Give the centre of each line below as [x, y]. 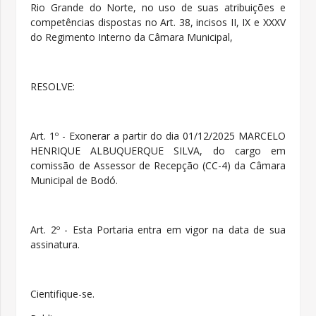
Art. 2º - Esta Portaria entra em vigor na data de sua [158, 229]
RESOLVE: [53, 86]
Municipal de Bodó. [74, 180]
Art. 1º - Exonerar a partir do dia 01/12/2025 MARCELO [158, 135]
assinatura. [55, 244]
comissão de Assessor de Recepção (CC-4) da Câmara [158, 165]
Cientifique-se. [63, 293]
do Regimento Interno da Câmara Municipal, [132, 37]
